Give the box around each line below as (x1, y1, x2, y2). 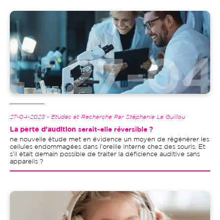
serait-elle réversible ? (76, 127, 153, 133)
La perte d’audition (10, 127, 76, 133)
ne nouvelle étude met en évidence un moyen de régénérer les (10, 137, 209, 143)
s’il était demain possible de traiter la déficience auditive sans (10, 152, 200, 158)
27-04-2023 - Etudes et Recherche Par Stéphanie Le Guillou (10, 114, 185, 120)
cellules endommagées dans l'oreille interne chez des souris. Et (10, 144, 205, 150)
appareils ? (10, 159, 43, 165)
